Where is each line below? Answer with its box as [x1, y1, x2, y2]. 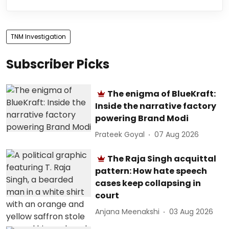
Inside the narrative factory [95, 100, 217, 112]
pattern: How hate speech [95, 165, 208, 177]
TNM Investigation [11, 32, 66, 41]
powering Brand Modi [95, 112, 189, 124]
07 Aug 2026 [154, 129, 199, 140]
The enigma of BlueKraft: [107, 87, 216, 100]
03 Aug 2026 [169, 207, 214, 217]
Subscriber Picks [6, 55, 109, 73]
